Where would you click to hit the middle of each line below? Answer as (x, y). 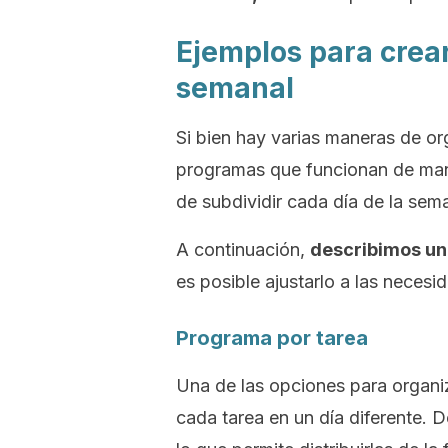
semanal (235, 88)
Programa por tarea (272, 338)
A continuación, (243, 249)
